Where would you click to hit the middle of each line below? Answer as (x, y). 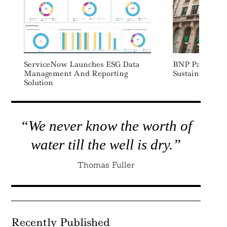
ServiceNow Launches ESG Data (81, 64)
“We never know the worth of (106, 126)
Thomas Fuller (106, 165)
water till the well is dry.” (106, 144)
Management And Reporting (75, 73)
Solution (38, 83)
